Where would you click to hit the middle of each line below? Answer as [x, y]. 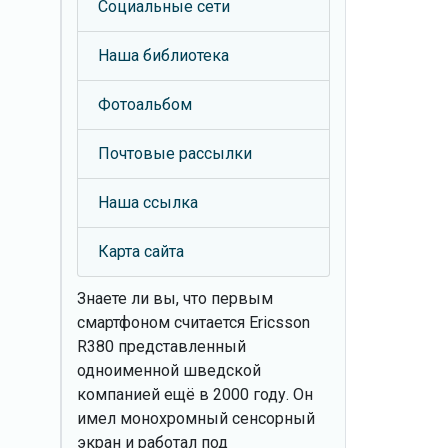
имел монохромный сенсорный [196, 418]
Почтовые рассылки [175, 153]
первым [240, 298]
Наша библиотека [163, 55]
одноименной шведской [169, 370]
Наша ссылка [148, 202]
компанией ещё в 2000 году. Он [195, 394]
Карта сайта [141, 251]
